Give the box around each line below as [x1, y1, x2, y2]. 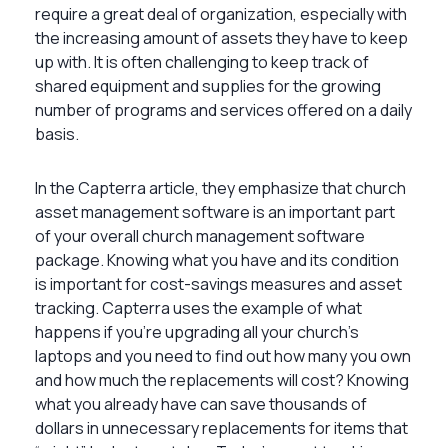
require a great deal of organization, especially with [35, 2, 407, 25]
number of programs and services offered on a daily [35, 98, 412, 121]
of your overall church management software [35, 224, 365, 247]
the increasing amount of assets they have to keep [35, 26, 408, 49]
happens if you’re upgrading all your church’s [35, 320, 359, 343]
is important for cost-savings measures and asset [35, 272, 402, 295]
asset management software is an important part [35, 200, 395, 223]
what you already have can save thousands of [35, 392, 367, 415]
